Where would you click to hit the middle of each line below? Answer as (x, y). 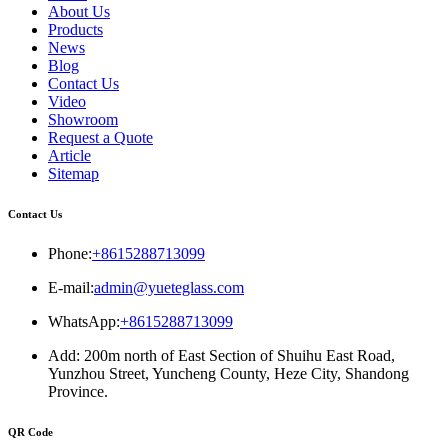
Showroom (83, 119)
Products (75, 29)
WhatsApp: (84, 321)
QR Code (30, 431)
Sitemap (73, 173)
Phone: (70, 253)
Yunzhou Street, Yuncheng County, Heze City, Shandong (228, 373)
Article (69, 155)
